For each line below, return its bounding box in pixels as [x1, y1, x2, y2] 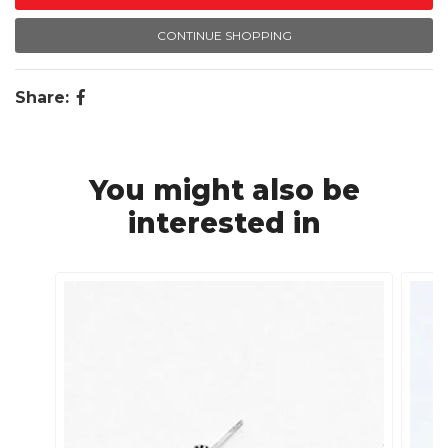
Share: [15, 88, 69, 107]
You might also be [88, 173, 360, 207]
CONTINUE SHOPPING [156, 28, 292, 43]
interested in [127, 206, 321, 240]
